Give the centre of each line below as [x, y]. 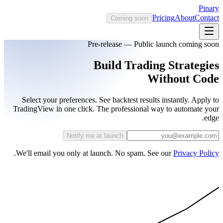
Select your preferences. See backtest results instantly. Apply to [120, 100]
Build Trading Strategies [156, 65]
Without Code [183, 78]
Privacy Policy [196, 153]
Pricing [164, 18]
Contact [207, 18]
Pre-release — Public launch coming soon [153, 44]
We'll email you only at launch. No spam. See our [94, 153]
